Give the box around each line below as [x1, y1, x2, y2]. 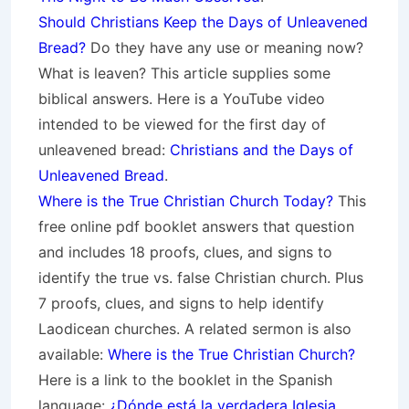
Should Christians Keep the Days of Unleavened [38, 13, 368, 31]
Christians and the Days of [170, 141, 353, 159]
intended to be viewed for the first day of [38, 115, 326, 133]
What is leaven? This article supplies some [38, 64, 330, 82]
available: [38, 345, 108, 363]
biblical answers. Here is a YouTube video [38, 89, 325, 108]
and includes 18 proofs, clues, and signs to [38, 243, 332, 261]
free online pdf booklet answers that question [38, 217, 354, 236]
